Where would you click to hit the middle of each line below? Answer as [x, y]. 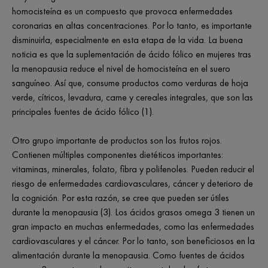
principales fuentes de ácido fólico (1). [83, 112]
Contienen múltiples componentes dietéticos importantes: [118, 155]
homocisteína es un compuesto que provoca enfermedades [122, 11]
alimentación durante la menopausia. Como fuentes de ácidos [128, 255]
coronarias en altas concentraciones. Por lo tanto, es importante [132, 25]
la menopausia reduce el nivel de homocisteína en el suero [121, 68]
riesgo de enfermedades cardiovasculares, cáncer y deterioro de [133, 183]
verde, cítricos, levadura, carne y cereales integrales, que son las [133, 97]
